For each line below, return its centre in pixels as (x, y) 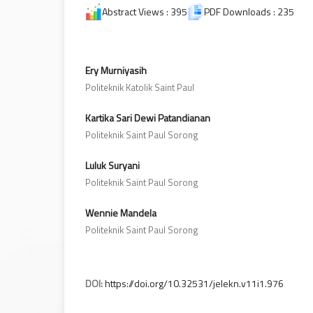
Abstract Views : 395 (145, 11)
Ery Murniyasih (116, 70)
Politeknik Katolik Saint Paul (140, 87)
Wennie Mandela (121, 213)
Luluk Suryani (112, 165)
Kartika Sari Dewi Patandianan (148, 117)
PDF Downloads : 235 (249, 11)
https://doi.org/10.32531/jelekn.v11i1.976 (194, 284)
